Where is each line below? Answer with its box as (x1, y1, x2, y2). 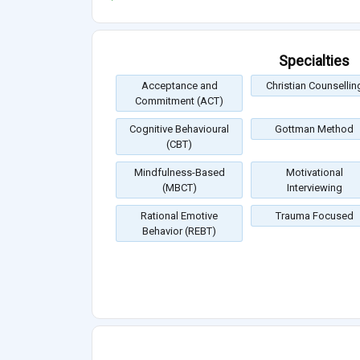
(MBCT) (162, 182, 197, 194)
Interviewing (286, 182, 342, 194)
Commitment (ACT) (135, 95, 223, 108)
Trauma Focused (275, 210, 354, 223)
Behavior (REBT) (142, 225, 216, 238)
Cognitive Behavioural (129, 123, 229, 136)
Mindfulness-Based (133, 166, 225, 179)
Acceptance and (141, 80, 218, 92)
